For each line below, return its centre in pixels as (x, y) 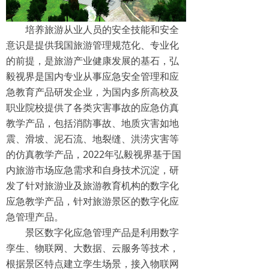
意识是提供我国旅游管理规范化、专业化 (92, 45)
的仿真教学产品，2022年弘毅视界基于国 (94, 155)
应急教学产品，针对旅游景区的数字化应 (92, 201)
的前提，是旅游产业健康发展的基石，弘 (92, 61)
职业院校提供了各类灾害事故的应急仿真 (92, 108)
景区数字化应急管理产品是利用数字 (102, 233)
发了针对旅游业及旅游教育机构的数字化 (92, 186)
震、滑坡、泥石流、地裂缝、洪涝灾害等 (92, 139)
